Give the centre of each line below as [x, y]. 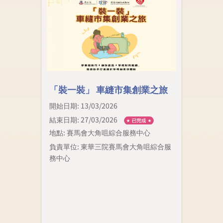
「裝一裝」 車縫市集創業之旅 [108, 89]
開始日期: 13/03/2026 [83, 105]
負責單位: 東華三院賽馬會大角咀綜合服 [110, 147]
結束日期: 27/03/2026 [83, 119]
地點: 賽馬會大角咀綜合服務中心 [100, 133]
